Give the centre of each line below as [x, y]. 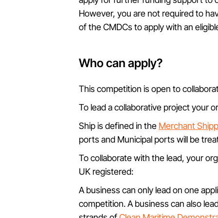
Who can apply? [121, 63]
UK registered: [106, 172]
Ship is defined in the [119, 126]
